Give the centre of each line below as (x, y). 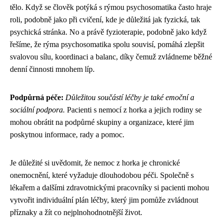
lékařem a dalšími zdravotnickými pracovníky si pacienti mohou (110, 188)
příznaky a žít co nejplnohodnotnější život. (76, 212)
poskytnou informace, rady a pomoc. (67, 135)
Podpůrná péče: (37, 97)
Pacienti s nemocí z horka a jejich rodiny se (133, 110)
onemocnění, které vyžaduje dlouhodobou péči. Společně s (102, 175)
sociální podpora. (37, 110)
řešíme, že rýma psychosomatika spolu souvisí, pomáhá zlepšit (107, 44)
